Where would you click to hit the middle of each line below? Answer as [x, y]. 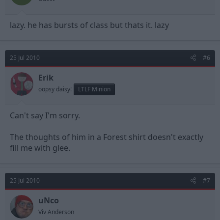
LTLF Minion [94, 89]
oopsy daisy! [55, 89]
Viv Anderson [56, 212]
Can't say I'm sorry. [45, 115]
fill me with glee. [40, 148]
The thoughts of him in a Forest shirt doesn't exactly [107, 137]
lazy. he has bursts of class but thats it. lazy [89, 25]
